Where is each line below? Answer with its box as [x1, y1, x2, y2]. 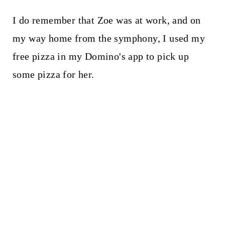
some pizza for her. [12, 68, 94, 80]
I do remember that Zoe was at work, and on [12, 14, 201, 26]
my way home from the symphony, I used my [12, 32, 205, 44]
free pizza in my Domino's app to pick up [12, 50, 189, 62]
